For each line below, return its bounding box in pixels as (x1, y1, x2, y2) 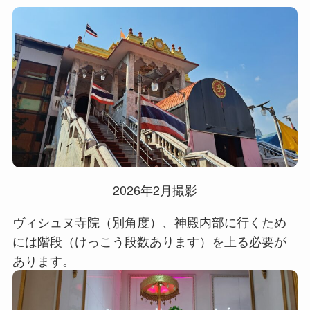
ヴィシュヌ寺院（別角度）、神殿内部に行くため (12, 212, 286, 231)
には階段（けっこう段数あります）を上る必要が (12, 232, 286, 250)
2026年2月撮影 (113, 181, 197, 199)
